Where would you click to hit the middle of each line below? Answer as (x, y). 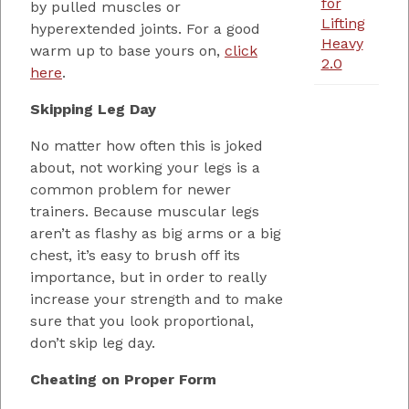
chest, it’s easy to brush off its (135, 255)
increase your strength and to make (157, 299)
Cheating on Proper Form (123, 379)
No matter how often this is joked (147, 145)
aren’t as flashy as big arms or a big (156, 233)
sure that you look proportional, (142, 320)
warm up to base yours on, (127, 50)
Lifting (343, 24)
